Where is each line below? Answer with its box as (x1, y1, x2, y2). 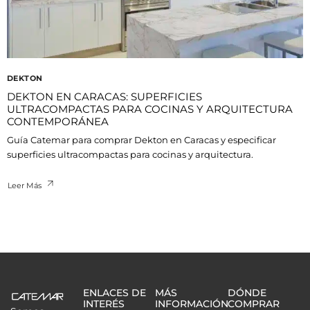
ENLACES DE (82, 286, 146, 299)
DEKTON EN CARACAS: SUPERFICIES (7, 90, 202, 103)
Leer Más (8, 181, 42, 191)
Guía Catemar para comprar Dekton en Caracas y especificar (7, 135, 276, 146)
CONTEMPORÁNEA (7, 115, 109, 128)
